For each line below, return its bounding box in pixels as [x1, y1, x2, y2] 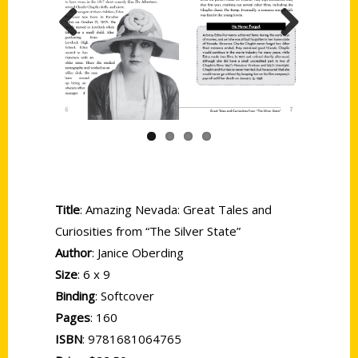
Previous [58, 43, 110, 59]
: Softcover [95, 287, 154, 304]
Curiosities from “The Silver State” [55, 222, 241, 239]
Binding [55, 287, 95, 304]
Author [55, 244, 92, 261]
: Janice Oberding [92, 244, 184, 261]
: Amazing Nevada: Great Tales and [80, 201, 272, 217]
